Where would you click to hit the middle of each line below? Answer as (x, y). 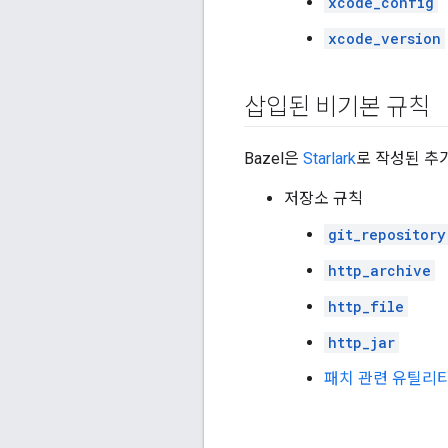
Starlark (329, 159)
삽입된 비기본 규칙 (337, 107)
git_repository (387, 235)
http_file (366, 307)
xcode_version (384, 39)
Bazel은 (273, 159)
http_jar (361, 343)
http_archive (379, 271)
